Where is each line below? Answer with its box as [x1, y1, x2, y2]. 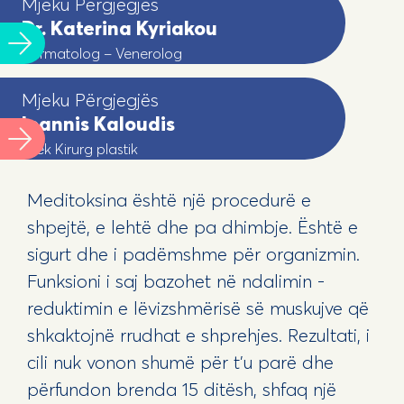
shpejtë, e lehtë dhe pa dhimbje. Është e [26, 215, 358, 238]
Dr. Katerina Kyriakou [22, 14, 218, 41]
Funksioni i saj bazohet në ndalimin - [26, 269, 325, 292]
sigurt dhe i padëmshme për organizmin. [26, 242, 360, 265]
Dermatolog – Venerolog [22, 43, 183, 62]
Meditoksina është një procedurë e [26, 188, 311, 211]
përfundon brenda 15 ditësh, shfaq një [26, 377, 336, 400]
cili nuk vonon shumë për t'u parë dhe [26, 350, 334, 373]
